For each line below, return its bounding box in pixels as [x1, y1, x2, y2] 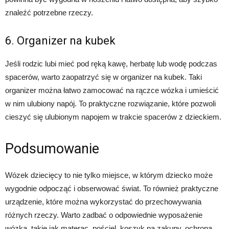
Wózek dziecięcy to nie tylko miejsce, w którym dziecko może [5, 171, 213, 180]
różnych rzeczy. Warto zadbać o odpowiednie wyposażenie [5, 211, 202, 220]
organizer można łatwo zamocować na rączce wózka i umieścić [5, 86, 219, 95]
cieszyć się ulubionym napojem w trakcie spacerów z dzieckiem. [5, 112, 221, 122]
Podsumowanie [5, 141, 99, 157]
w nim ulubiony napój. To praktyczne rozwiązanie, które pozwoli [5, 99, 216, 108]
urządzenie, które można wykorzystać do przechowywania [5, 197, 201, 207]
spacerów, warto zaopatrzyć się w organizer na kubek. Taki [5, 73, 202, 82]
